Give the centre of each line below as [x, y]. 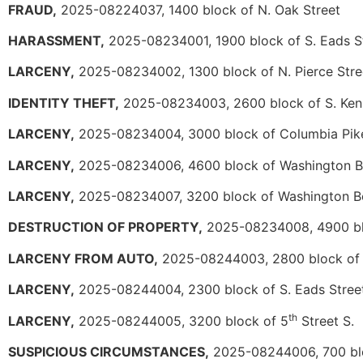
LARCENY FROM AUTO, [83, 258]
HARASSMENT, [56, 41]
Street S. [326, 320]
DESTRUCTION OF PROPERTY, [105, 227]
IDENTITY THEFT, [64, 102]
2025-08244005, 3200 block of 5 [181, 320]
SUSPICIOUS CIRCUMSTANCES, [109, 351]
